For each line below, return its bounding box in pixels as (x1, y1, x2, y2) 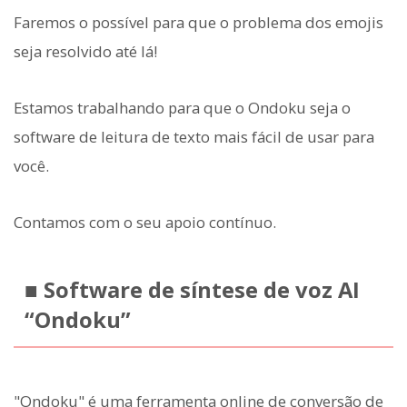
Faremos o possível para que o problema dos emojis (14, 11, 383, 33)
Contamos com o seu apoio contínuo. (14, 212, 276, 233)
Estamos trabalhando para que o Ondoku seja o (14, 96, 351, 118)
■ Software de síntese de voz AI (24, 275, 360, 305)
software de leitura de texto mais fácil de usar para (14, 125, 374, 147)
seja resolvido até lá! (14, 40, 157, 62)
